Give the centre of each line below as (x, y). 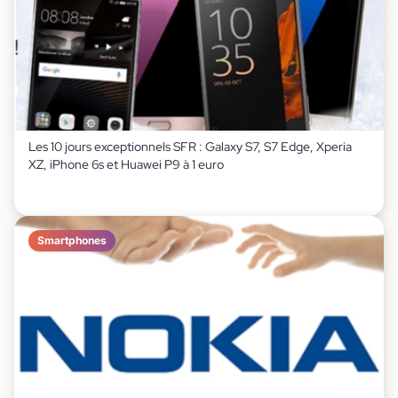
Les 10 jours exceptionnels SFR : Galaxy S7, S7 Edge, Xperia (190, 147)
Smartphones (72, 240)
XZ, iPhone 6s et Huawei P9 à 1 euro (126, 164)
